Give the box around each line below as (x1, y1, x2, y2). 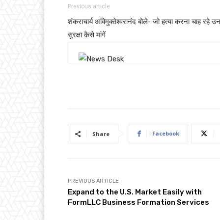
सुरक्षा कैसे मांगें (68, 30, 108, 39)
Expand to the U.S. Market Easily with (68, 187, 202, 196)
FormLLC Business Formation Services (68, 197, 209, 207)
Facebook (152, 129, 179, 137)
